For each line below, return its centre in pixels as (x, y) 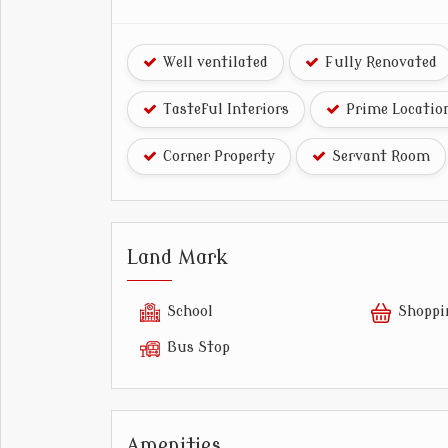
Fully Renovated (379, 63)
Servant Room (379, 157)
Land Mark (177, 258)
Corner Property (217, 157)
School (190, 312)
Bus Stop (198, 348)
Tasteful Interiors (224, 110)
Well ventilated (213, 63)
